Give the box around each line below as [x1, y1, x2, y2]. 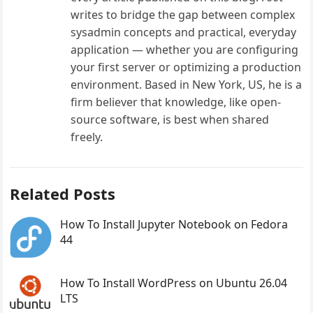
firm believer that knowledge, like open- [71, 94, 282, 110]
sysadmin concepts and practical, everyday [71, 24, 297, 41]
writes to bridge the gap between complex [71, 7, 296, 23]
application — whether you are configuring [71, 42, 299, 58]
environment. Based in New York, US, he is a [71, 77, 303, 93]
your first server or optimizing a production [71, 59, 302, 75]
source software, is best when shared [71, 112, 270, 128]
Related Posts [10, 183, 116, 205]
